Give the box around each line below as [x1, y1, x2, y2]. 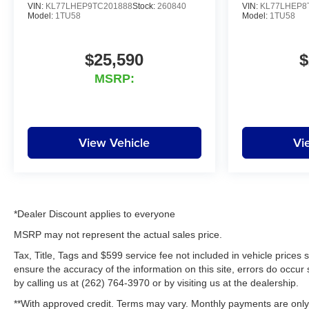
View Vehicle [79, 134, 150, 152]
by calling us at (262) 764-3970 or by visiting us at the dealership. [14, 277, 299, 289]
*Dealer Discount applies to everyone [14, 208, 175, 220]
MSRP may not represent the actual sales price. [14, 229, 222, 241]
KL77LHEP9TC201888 [46, 1, 132, 12]
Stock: [132, 1, 157, 12]
